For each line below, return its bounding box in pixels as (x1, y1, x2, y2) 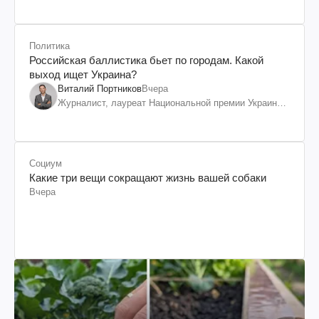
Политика (29, 40, 70, 51)
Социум (29, 157, 62, 169)
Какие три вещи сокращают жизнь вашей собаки (29, 171, 266, 184)
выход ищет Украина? (29, 68, 137, 80)
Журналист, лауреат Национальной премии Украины (58, 97, 283, 108)
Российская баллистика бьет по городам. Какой (29, 53, 263, 66)
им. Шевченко (58, 111, 117, 122)
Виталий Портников (58, 83, 142, 94)
